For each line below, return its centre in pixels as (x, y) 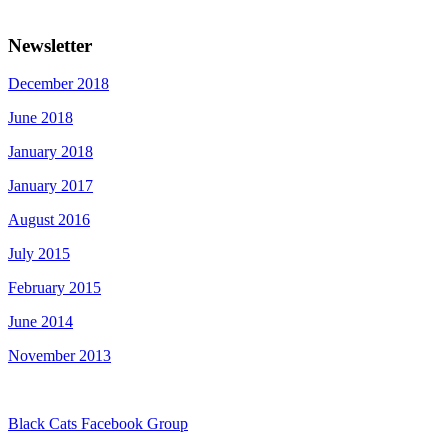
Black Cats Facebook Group (98, 424)
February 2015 (54, 288)
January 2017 (50, 186)
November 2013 (59, 356)
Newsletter (50, 45)
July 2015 (39, 254)
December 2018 (58, 84)
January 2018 (50, 152)
